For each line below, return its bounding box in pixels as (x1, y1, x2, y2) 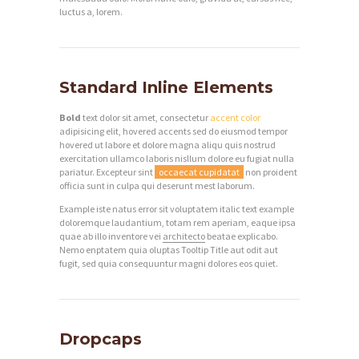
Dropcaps (59, 329, 142, 349)
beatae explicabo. (205, 230, 278, 243)
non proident (243, 166, 297, 179)
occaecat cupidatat (158, 166, 240, 179)
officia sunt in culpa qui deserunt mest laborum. (59, 179, 255, 192)
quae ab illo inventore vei (59, 230, 163, 243)
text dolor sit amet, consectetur (81, 111, 210, 124)
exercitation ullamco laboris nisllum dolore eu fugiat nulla (59, 152, 294, 165)
